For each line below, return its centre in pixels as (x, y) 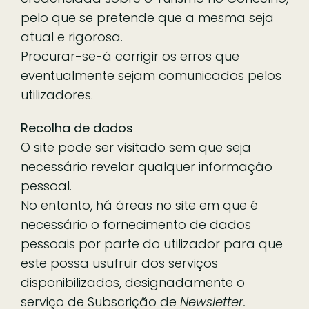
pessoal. (46, 186)
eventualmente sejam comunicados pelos (151, 75)
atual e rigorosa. (72, 37)
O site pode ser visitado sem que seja (136, 147)
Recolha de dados (77, 128)
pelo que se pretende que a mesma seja (147, 17)
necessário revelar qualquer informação (147, 166)
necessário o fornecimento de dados (136, 224)
